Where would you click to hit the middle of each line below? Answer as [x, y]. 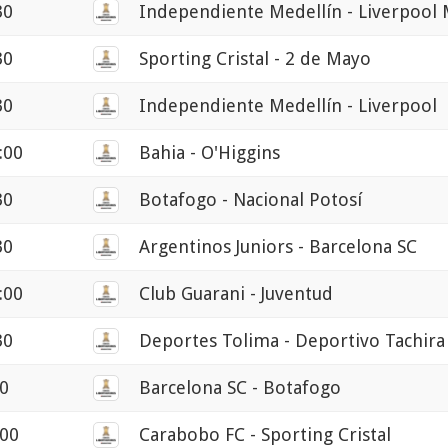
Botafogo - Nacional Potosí [250, 200]
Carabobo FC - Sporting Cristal [265, 435]
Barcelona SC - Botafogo [240, 388]
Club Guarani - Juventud [236, 294]
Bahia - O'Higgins [209, 153]
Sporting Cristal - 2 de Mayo [255, 59]
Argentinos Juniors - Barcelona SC [278, 247]
